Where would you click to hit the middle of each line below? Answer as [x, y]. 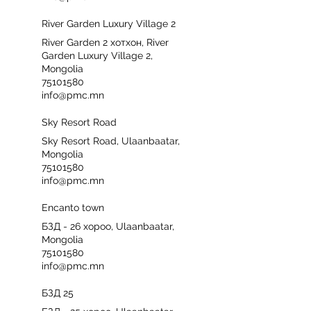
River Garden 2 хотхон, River [105, 42]
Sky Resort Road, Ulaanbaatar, [111, 141]
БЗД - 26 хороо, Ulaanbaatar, [108, 226]
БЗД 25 [58, 293]
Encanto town [73, 208]
